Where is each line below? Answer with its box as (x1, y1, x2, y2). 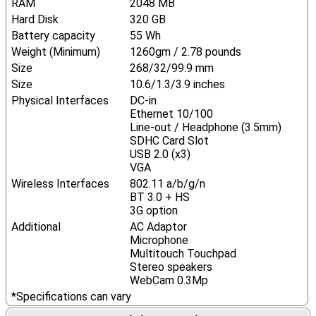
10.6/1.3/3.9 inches (129, 78, 225, 91)
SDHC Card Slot (129, 134, 209, 147)
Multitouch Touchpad (129, 247, 236, 260)
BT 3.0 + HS (129, 190, 190, 204)
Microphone (129, 233, 188, 247)
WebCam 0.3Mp (129, 274, 208, 287)
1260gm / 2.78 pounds (129, 45, 241, 59)
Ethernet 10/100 (129, 107, 213, 121)
